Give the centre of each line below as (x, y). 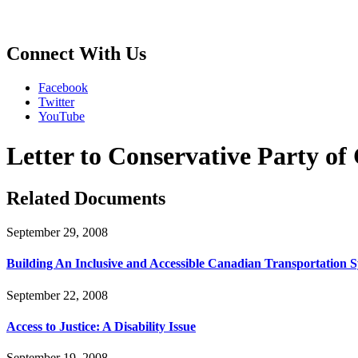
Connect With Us (76, 54)
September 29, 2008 (57, 233)
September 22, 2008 (57, 295)
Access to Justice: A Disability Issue (101, 326)
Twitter (56, 102)
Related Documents (86, 199)
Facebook (63, 88)
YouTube (62, 117)
